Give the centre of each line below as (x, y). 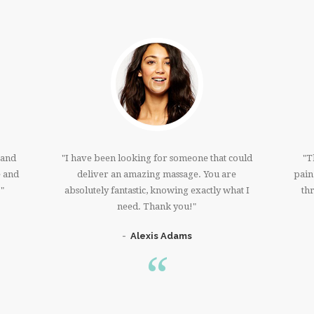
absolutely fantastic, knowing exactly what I (157, 190)
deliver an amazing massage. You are (157, 174)
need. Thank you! (155, 206)
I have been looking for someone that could (158, 158)
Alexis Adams (162, 236)
